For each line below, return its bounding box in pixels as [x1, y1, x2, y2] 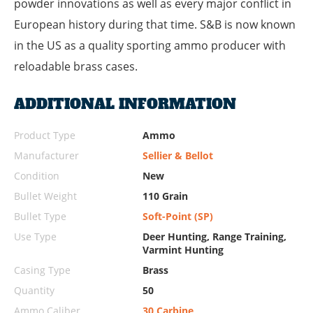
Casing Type [14, 263, 71, 277]
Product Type [14, 129, 75, 143]
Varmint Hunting [142, 243, 224, 257]
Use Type [14, 230, 57, 244]
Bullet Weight [14, 189, 77, 203]
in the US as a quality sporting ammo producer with [14, 38, 286, 54]
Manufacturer [14, 149, 79, 163]
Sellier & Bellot [142, 149, 213, 163]
